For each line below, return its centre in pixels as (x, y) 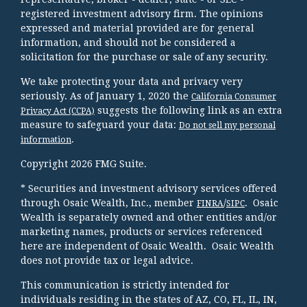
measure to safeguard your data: (100, 124)
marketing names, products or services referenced (142, 231)
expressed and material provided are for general (137, 28)
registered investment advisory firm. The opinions (142, 13)
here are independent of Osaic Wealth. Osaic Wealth (147, 246)
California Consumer (234, 96)
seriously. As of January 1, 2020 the (106, 96)
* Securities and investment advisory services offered (149, 188)
